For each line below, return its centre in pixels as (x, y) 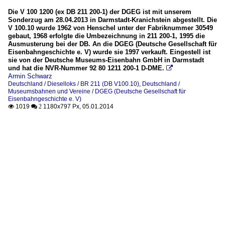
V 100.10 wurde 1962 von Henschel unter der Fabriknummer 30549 (110, 28)
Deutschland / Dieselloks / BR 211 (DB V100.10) (74, 84)
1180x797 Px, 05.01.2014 (78, 107)
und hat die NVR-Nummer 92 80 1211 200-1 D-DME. (86, 68)
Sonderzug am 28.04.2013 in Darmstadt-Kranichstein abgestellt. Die (113, 20)
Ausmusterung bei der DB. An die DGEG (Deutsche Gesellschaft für (113, 44)
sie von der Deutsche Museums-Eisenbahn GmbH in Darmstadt (106, 60)
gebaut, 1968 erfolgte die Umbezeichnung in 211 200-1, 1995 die (106, 36)
